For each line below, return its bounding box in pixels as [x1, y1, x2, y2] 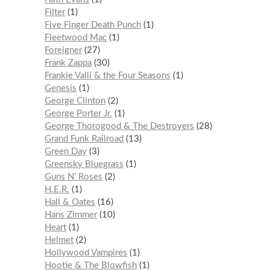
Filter [45, 8, 66, 17]
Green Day [45, 147, 87, 157]
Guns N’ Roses [45, 172, 103, 182]
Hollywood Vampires [45, 248, 128, 258]
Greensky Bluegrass [45, 160, 124, 169]
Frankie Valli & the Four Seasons [45, 71, 171, 81]
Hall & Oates [45, 198, 96, 207]
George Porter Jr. [45, 109, 113, 119]
